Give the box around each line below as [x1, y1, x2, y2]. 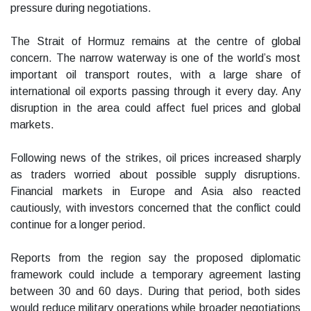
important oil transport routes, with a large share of [10, 69, 301, 81]
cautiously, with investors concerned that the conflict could [10, 202, 301, 215]
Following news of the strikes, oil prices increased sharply [10, 152, 301, 165]
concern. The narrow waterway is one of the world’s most [10, 52, 301, 65]
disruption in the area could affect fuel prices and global [10, 102, 301, 115]
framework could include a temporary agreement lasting [10, 269, 301, 281]
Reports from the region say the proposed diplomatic [10, 252, 301, 264]
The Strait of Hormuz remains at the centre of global [10, 35, 301, 48]
